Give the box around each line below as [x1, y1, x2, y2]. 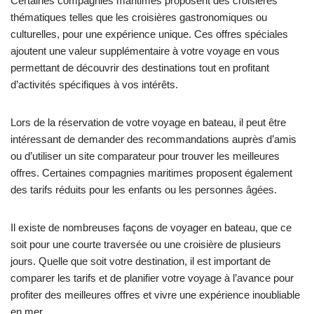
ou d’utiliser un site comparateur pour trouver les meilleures [11, 150, 280, 162]
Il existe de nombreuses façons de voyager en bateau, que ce [11, 221, 292, 233]
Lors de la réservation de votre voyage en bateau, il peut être [11, 116, 286, 128]
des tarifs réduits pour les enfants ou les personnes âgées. [11, 184, 277, 196]
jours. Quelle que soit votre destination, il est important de [11, 255, 271, 267]
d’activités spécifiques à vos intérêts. [11, 78, 178, 90]
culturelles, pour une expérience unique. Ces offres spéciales [11, 28, 288, 40]
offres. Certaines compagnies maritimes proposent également [11, 167, 292, 179]
